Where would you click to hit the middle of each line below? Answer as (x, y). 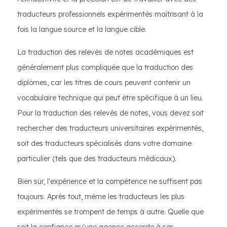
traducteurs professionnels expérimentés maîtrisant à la (110, 14)
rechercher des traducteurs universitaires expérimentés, (110, 128)
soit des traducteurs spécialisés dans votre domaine (104, 143)
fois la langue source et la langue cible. (82, 29)
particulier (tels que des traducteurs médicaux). (97, 159)
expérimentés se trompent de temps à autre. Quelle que (110, 212)
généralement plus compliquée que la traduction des (105, 67)
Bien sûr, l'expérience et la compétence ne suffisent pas (110, 181)
